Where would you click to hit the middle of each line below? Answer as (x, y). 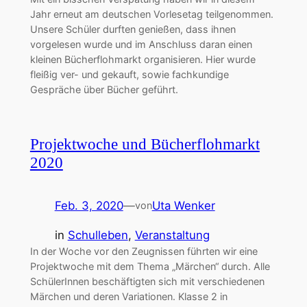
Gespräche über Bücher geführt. (104, 90)
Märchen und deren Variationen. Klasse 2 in (128, 297)
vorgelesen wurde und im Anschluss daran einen (141, 45)
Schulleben (98, 235)
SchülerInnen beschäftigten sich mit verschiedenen (147, 282)
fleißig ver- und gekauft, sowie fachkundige (129, 75)
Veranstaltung (172, 235)
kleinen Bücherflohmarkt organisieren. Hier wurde (143, 60)
